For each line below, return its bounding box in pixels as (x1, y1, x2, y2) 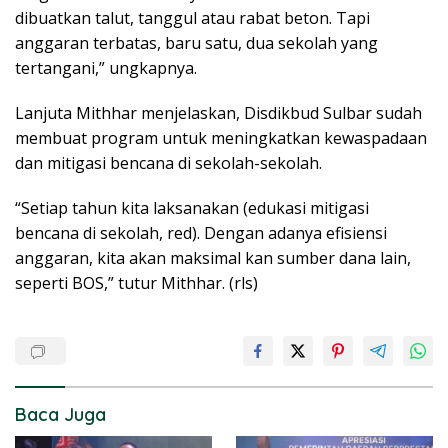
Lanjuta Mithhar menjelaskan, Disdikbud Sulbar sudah (15, 102, 422, 125)
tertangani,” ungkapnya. (15, 57, 197, 80)
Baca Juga (15, 403, 106, 427)
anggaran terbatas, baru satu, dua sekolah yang (15, 32, 378, 55)
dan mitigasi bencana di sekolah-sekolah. (15, 152, 322, 175)
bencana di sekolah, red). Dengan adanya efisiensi (15, 222, 387, 245)
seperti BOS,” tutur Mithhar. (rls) (15, 272, 258, 295)
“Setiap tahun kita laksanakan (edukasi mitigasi (15, 197, 369, 220)
